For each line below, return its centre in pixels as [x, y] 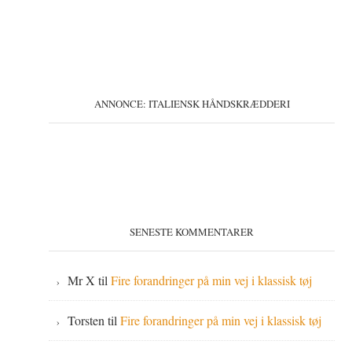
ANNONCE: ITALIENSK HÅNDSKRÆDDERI [192, 103]
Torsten [86, 320]
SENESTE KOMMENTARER [192, 231]
